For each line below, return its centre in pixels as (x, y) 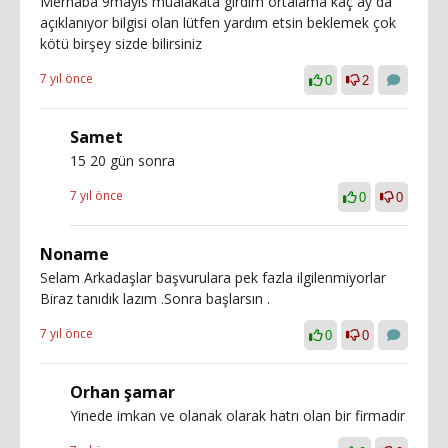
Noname (74, 253)
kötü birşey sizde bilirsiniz (121, 43)
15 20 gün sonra (122, 160)
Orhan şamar (122, 391)
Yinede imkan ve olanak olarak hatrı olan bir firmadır (237, 415)
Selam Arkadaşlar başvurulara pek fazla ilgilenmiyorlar (213, 277)
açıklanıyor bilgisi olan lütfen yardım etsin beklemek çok (218, 22)
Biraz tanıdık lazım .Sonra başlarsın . (155, 298)
